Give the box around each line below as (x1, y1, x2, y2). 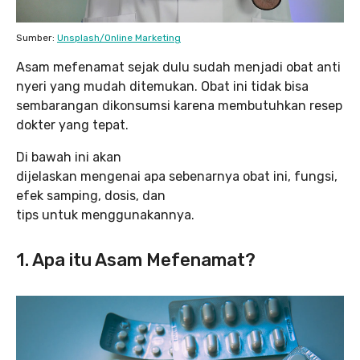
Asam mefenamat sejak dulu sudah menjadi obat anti (16, 59, 341, 75)
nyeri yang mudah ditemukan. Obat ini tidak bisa (16, 78, 309, 94)
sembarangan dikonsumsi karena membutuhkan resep (16, 97, 342, 113)
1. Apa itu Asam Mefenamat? (16, 248, 256, 271)
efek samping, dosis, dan (16, 187, 166, 203)
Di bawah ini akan (16, 149, 121, 165)
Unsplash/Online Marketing (57, 31, 181, 43)
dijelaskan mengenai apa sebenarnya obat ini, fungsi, (16, 168, 337, 184)
